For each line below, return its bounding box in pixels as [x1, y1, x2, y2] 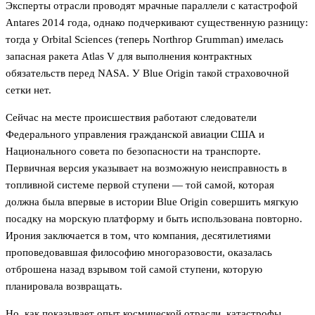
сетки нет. [6, 84, 51, 96]
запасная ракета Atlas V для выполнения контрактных [6, 51, 252, 63]
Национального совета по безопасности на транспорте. [6, 146, 261, 157]
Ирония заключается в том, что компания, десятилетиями [6, 230, 271, 242]
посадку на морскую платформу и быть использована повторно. [6, 213, 302, 225]
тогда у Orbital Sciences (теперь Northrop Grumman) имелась [6, 34, 283, 46]
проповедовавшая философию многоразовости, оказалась [6, 247, 272, 259]
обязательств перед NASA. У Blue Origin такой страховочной [6, 67, 289, 79]
